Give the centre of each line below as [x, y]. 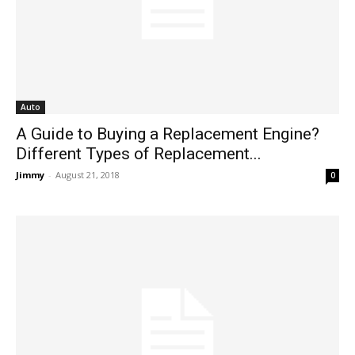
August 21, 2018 [88, 175]
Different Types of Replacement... [139, 154]
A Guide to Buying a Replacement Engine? [168, 134]
